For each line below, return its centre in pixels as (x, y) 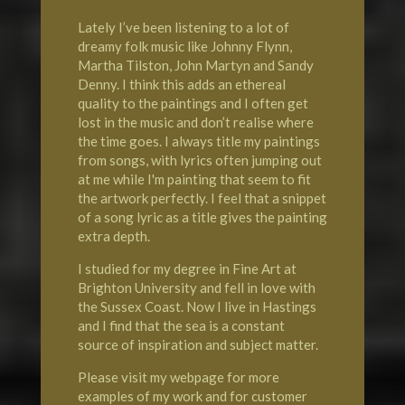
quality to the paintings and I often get (193, 104)
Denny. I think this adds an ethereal (181, 85)
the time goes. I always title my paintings (198, 141)
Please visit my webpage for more (178, 377)
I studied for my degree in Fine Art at (187, 269)
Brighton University (137, 288)
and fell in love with (256, 288)
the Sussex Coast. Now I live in (170, 307)
